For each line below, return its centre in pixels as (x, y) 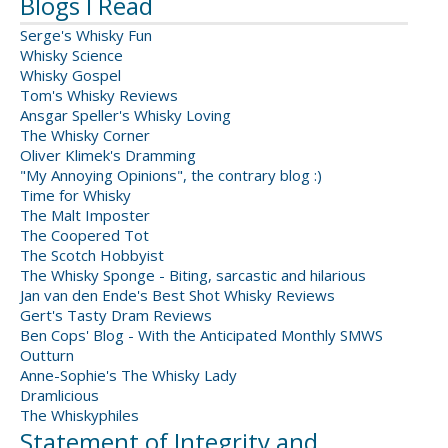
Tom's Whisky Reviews (99, 95)
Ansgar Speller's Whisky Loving (125, 115)
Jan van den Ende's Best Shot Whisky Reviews (177, 295)
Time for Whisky (75, 195)
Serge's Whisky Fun (86, 35)
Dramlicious (59, 395)
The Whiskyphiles (79, 415)
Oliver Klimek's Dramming (108, 155)
